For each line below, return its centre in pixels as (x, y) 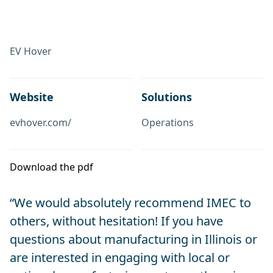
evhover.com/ (41, 123)
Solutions (167, 97)
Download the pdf (51, 167)
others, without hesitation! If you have (116, 221)
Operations (168, 123)
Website (32, 97)
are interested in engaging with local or (120, 258)
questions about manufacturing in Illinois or (133, 239)
